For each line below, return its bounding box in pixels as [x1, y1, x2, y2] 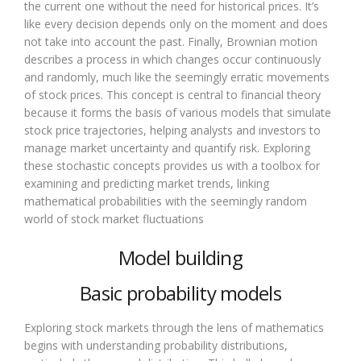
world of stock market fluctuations [24, 210, 204, 226]
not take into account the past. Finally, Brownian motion [24, 33, 317, 49]
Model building [118, 243, 243, 271]
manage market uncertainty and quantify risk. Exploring [24, 139, 310, 156]
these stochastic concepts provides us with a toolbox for [24, 157, 320, 173]
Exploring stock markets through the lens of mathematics [24, 319, 324, 335]
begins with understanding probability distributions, [24, 337, 288, 353]
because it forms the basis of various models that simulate [24, 104, 331, 120]
